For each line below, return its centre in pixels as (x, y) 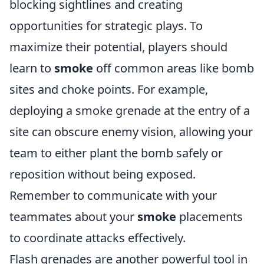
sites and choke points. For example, (109, 89)
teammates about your (73, 217)
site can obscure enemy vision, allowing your (131, 132)
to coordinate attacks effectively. (98, 238)
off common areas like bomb (174, 68)
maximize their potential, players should (118, 47)
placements (209, 217)
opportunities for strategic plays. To (106, 26)
